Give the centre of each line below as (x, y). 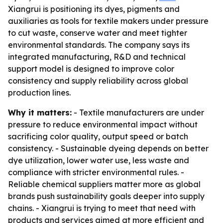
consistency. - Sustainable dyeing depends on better (108, 148)
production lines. (39, 93)
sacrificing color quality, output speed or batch (98, 136)
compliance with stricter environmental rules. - (96, 172)
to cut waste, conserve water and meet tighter (98, 33)
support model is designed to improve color (91, 69)
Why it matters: (40, 112)
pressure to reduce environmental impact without (103, 124)
